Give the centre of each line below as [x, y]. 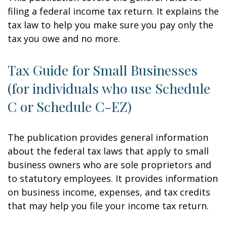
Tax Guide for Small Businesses [103, 70]
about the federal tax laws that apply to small [108, 151]
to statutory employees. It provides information [113, 178]
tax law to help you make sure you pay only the [110, 25]
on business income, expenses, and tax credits [109, 192]
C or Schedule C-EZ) [70, 106]
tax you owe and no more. [64, 39]
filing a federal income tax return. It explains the [113, 11]
